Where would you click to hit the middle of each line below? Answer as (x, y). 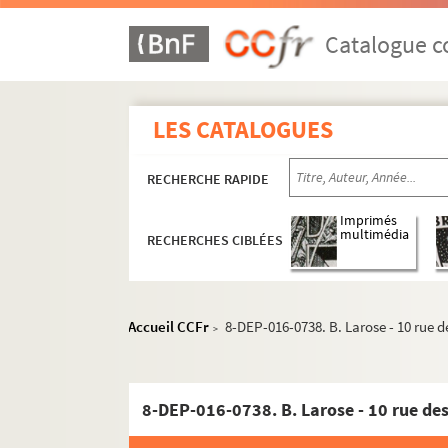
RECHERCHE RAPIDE (208, 179)
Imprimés (369, 221)
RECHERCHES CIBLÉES (215, 240)
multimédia (375, 235)
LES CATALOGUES (243, 129)
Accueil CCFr (169, 326)
